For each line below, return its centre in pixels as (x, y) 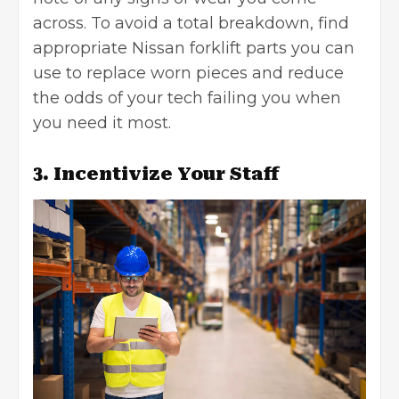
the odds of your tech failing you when (187, 98)
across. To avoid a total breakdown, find (191, 24)
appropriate (82, 49)
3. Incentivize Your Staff (156, 174)
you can (321, 49)
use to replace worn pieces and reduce (188, 73)
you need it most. (104, 123)
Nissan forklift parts (209, 49)
